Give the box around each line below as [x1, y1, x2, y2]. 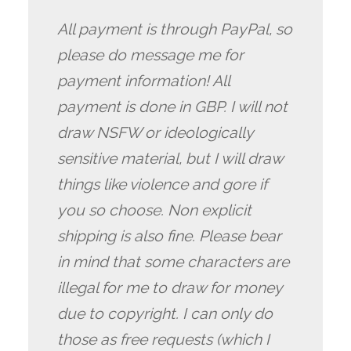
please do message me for [57, 45, 244, 64]
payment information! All [57, 71, 230, 90]
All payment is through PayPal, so [57, 20, 293, 38]
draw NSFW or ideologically [57, 123, 254, 142]
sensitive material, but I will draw [57, 149, 284, 168]
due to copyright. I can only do [57, 304, 273, 323]
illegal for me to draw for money [57, 278, 283, 297]
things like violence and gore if [57, 175, 268, 194]
